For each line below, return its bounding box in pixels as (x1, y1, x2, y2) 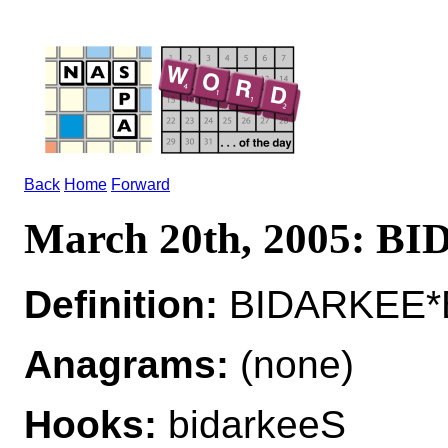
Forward (111, 176, 170, 193)
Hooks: (24, 402, 157, 446)
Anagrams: (24, 342, 229, 386)
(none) (229, 342, 354, 386)
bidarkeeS (157, 402, 346, 446)
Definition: (24, 282, 218, 326)
